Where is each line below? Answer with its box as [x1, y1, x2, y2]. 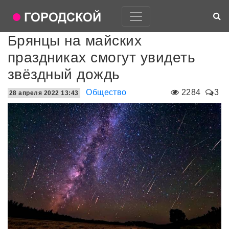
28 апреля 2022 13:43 [9, 89, 79, 97]
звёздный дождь [8, 66, 120, 82]
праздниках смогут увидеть [8, 50, 196, 65]
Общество [86, 88, 127, 97]
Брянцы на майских [8, 33, 142, 49]
